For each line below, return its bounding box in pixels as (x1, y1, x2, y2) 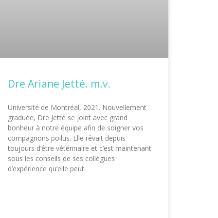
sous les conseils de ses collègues (8, 153, 115, 163)
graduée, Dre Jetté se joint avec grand (8, 112, 127, 122)
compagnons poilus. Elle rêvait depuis (8, 133, 126, 143)
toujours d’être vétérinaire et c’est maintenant (8, 143, 151, 153)
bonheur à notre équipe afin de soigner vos (8, 123, 144, 132)
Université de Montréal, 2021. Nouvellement (8, 102, 146, 112)
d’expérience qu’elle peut (8, 163, 84, 173)
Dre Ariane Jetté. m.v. (8, 76, 110, 91)
